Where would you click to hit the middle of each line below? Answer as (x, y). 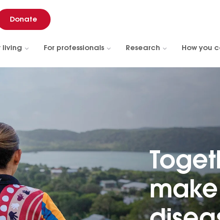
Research (143, 48)
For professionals (74, 48)
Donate (24, 19)
